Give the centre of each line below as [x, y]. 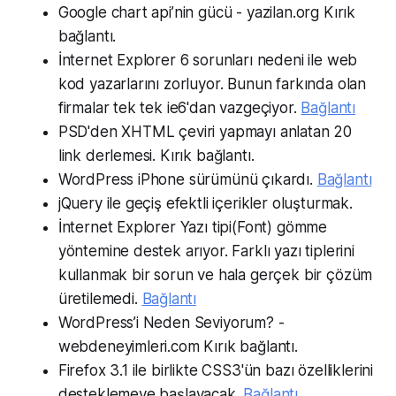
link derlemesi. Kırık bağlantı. [156, 155]
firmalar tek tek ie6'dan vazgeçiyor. [179, 107]
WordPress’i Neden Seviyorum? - [171, 322]
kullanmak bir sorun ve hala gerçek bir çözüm [215, 274]
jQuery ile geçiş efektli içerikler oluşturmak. [205, 203]
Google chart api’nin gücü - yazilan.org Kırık [207, 12]
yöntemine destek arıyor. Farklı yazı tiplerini [206, 251]
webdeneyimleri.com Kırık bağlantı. [178, 346]
